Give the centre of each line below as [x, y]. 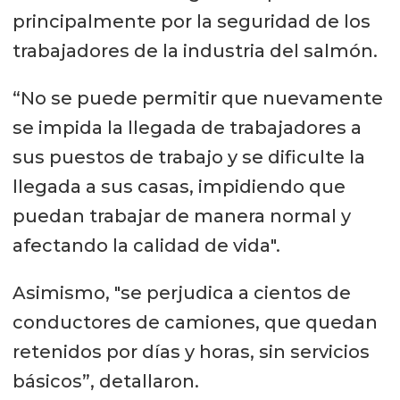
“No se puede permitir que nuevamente [197, 98]
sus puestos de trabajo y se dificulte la [188, 157]
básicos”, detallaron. [105, 381]
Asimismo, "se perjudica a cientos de [181, 292]
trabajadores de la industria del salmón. [197, 50]
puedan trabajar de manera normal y [181, 216]
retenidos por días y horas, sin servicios [191, 351]
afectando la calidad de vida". [148, 245]
